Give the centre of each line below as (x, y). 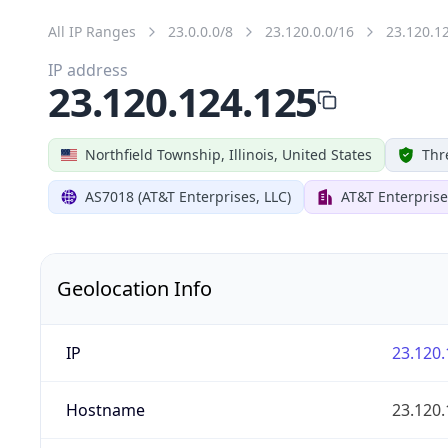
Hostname (105, 409)
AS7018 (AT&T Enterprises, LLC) (188, 196)
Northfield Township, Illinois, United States (228, 154)
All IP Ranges (92, 31)
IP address (88, 69)
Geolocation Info (134, 288)
